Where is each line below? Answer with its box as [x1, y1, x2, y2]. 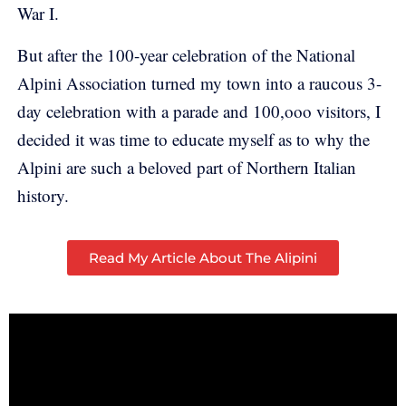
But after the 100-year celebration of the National [17, 43, 355, 66]
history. [17, 183, 69, 207]
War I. [17, 2, 74, 25]
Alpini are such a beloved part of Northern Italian [17, 155, 356, 179]
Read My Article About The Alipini [89, 249, 317, 267]
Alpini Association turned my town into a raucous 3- [17, 71, 382, 94]
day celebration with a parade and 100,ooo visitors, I [17, 99, 381, 122]
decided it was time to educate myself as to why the [17, 127, 370, 150]
